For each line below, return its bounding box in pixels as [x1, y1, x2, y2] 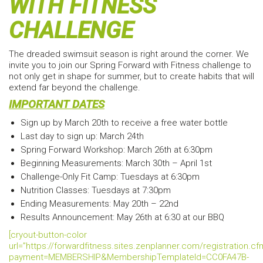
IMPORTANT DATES [9, 97, 104, 112]
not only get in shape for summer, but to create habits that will [9, 70, 254, 82]
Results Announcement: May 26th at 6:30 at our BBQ [21, 211, 224, 222]
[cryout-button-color [9, 230, 87, 241]
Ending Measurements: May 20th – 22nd [21, 198, 178, 209]
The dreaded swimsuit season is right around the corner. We [9, 48, 249, 59]
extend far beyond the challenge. [9, 82, 140, 93]
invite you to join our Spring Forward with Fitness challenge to [9, 59, 251, 70]
